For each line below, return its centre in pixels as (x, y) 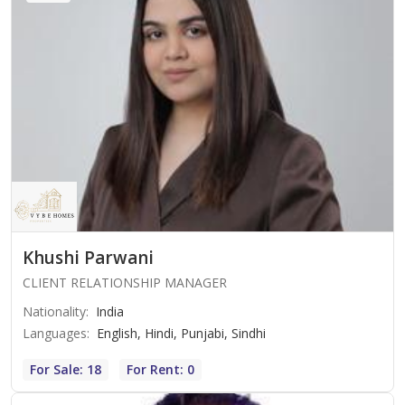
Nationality (54, 311)
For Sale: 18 (66, 369)
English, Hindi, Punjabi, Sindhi (181, 333)
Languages (55, 333)
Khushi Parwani (88, 257)
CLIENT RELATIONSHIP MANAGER (125, 282)
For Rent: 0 (160, 369)
